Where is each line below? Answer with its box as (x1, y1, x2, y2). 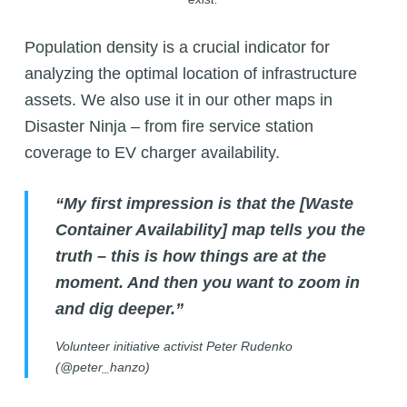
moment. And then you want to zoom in (55, 273, 360, 293)
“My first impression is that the (55, 194, 300, 213)
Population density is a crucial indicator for (24, 38, 330, 57)
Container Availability (55, 221, 222, 240)
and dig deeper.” (55, 300, 184, 319)
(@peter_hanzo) (55, 360, 150, 375)
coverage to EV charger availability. (24, 144, 280, 163)
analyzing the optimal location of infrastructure (24, 65, 357, 84)
